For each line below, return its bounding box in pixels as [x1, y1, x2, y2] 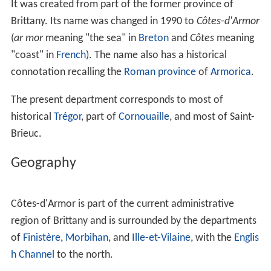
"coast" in [10, 49, 56, 61]
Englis [233, 232, 259, 244]
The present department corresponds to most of [10, 94, 223, 106]
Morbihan [65, 232, 108, 244]
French [56, 49, 86, 61]
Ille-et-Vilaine [131, 232, 191, 244]
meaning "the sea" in [42, 32, 139, 44]
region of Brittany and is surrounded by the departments [10, 215, 256, 227]
